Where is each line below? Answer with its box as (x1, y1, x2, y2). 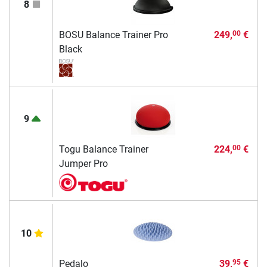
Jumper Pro (58, 157, 108, 169)
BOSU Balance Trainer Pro (58, 29, 168, 41)
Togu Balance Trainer (58, 143, 148, 155)
